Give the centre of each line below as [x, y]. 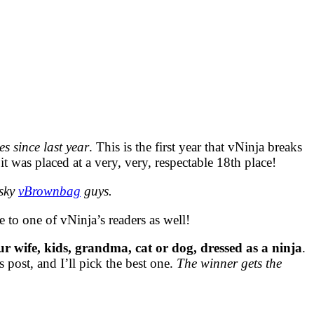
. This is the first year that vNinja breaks [196, 147]
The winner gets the [229, 264]
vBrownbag [49, 191]
